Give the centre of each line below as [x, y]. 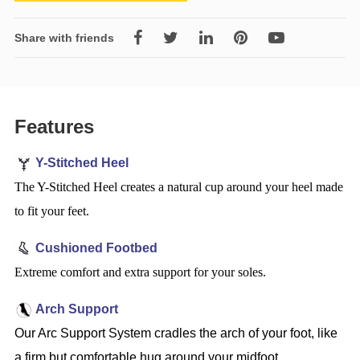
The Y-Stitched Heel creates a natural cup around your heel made [178, 186]
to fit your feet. [51, 211]
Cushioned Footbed [96, 247]
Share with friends [64, 37]
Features [54, 126]
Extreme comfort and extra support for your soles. [140, 272]
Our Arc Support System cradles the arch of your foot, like [176, 333]
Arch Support [76, 309]
